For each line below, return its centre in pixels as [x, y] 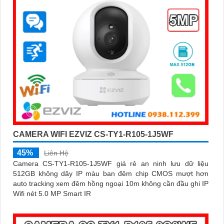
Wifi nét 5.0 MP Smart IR [52, 194]
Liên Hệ [56, 153]
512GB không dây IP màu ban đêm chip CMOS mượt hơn [111, 174]
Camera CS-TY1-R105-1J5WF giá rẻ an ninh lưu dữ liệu [111, 164]
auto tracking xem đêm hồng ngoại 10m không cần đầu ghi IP [111, 184]
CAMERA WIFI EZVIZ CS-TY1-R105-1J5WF [93, 134]
